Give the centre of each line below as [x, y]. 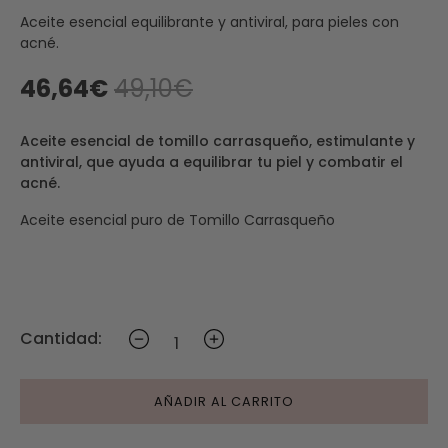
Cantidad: [61, 339]
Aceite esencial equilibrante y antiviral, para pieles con [209, 22]
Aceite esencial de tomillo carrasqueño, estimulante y [217, 141]
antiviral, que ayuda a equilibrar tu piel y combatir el [211, 162]
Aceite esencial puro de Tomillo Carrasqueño [177, 220]
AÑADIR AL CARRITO [224, 402]
